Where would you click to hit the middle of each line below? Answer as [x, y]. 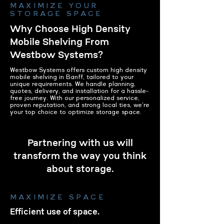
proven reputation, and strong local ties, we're [80, 105]
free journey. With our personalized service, [75, 98]
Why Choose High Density [70, 29]
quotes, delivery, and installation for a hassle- [79, 91]
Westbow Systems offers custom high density [78, 70]
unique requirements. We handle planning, [73, 84]
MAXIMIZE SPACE [58, 197]
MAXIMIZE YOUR [54, 6]
